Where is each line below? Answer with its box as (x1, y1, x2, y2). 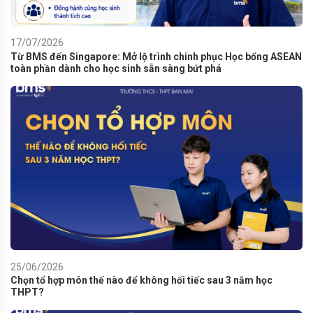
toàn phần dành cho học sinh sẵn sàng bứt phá (10, 62, 221, 74)
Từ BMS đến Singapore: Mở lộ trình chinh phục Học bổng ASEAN (10, 50, 302, 62)
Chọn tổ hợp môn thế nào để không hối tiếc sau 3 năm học (10, 275, 272, 286)
